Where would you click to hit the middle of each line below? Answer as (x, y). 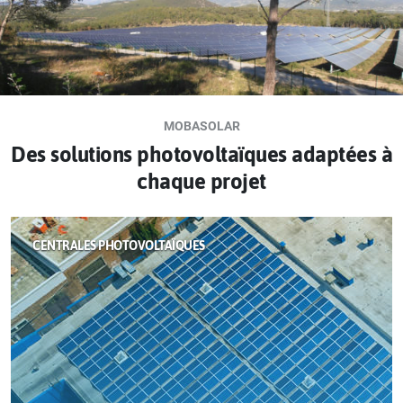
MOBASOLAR (201, 125)
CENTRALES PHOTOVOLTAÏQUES (119, 245)
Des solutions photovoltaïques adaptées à (201, 154)
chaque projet (201, 181)
